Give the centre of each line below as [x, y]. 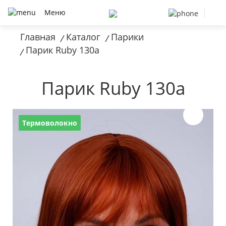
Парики [127, 37]
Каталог [83, 37]
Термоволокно [50, 123]
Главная [38, 37]
